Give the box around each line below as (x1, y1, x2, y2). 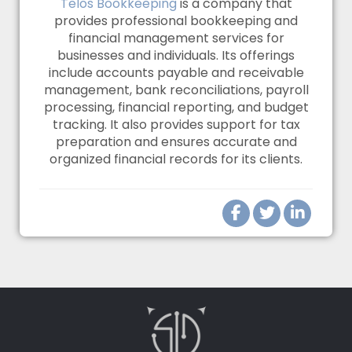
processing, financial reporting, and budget (43, 98, 309, 117)
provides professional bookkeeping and (54, 12, 298, 31)
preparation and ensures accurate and (55, 133, 297, 152)
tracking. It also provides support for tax (52, 115, 300, 134)
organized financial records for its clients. (49, 150, 302, 169)
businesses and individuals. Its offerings (57, 46, 295, 65)
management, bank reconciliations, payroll (43, 81, 309, 100)
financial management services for (68, 29, 284, 48)
